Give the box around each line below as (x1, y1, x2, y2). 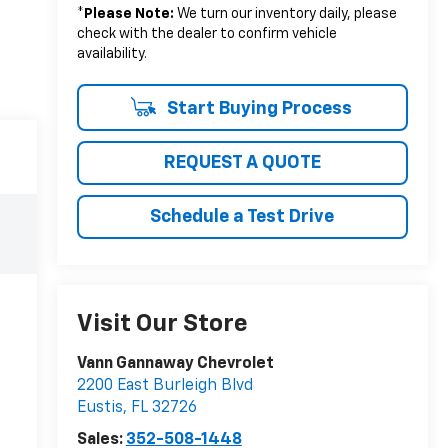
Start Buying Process (162, 100, 352, 119)
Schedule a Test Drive (150, 208, 335, 227)
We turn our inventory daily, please (173, 7, 397, 22)
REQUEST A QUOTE (163, 154, 321, 173)
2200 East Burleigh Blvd (76, 378, 253, 395)
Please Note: (83, 7, 174, 22)
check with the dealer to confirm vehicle (76, 27, 337, 42)
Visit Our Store (76, 312, 248, 337)
